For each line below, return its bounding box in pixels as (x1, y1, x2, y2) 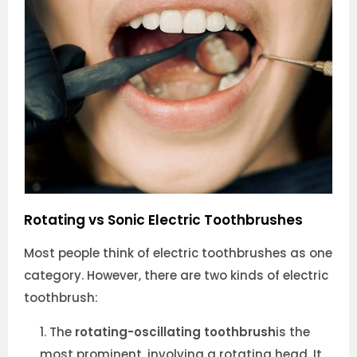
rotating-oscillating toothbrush (75, 324, 276, 341)
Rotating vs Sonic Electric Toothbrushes (24, 210, 303, 230)
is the (276, 324, 310, 341)
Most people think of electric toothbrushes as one (24, 245, 332, 262)
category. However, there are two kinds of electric (24, 267, 328, 284)
